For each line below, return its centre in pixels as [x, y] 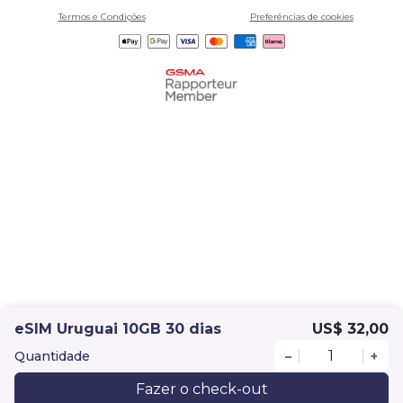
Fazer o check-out [201, 389]
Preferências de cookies [301, 17]
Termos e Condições [102, 17]
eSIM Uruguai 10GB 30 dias [118, 329]
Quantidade [52, 356]
